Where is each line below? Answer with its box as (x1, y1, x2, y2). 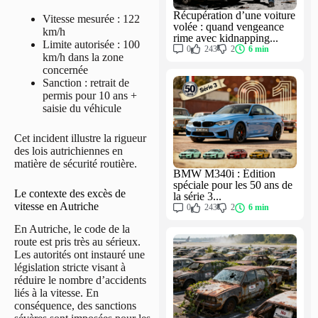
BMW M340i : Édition (173, 168, 275, 180)
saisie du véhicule (43, 102, 121, 114)
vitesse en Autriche (14, 199, 99, 212)
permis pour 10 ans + (43, 89, 137, 102)
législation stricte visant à (14, 261, 126, 274)
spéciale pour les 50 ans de (173, 179, 292, 191)
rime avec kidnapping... (173, 31, 278, 44)
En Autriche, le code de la (14, 223, 130, 236)
